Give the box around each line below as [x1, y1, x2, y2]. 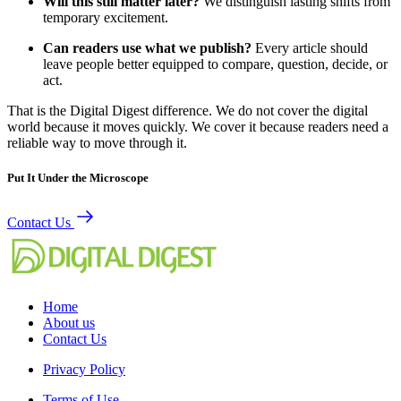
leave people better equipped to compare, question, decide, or [43, 56, 388, 73]
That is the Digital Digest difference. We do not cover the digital [7, 103, 368, 119]
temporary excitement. [43, 10, 168, 26]
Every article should [252, 40, 368, 56]
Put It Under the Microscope [7, 171, 149, 185]
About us [43, 314, 95, 330]
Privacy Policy [43, 361, 125, 377]
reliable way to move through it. [7, 135, 187, 151]
